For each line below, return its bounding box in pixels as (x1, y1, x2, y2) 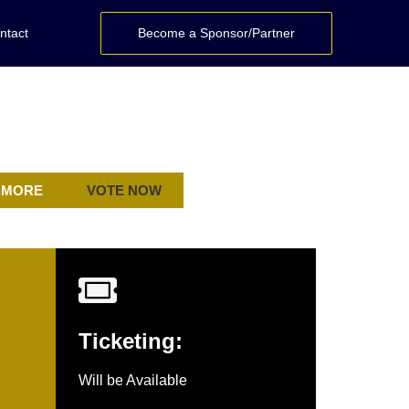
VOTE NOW (87, 182, 162, 198)
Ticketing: (79, 329, 183, 353)
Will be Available (79, 372, 187, 388)
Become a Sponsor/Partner (138, 26, 296, 40)
